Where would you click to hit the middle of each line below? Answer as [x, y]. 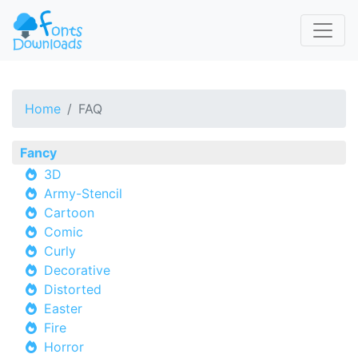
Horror [64, 347]
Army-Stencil [83, 193]
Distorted [73, 289]
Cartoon [69, 213]
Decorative [77, 270]
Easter [63, 308]
